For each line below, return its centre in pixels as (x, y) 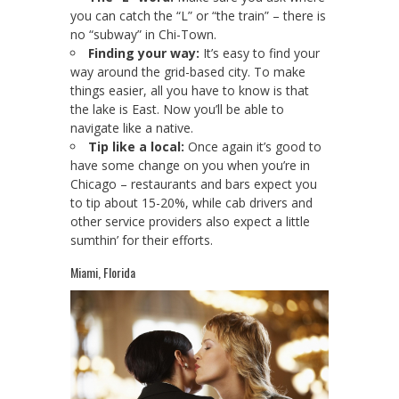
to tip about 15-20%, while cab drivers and (191, 203)
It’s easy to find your (260, 53)
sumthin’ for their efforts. (142, 240)
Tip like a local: (136, 147)
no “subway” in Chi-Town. (143, 35)
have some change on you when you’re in (190, 166)
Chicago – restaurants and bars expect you (194, 184)
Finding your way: (144, 53)
